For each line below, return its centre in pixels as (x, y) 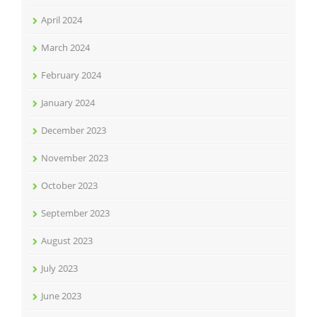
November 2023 (75, 157)
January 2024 (68, 102)
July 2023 (59, 268)
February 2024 (71, 75)
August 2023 (67, 240)
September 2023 (75, 213)
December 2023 (74, 130)
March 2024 (65, 47)
